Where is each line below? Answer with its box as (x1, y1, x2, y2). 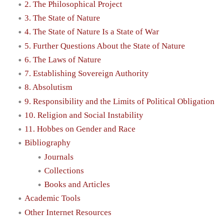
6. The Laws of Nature (25, 55, 101, 64)
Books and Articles (44, 180, 110, 190)
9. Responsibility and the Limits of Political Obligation (25, 96, 215, 106)
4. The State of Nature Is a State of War (25, 27, 159, 37)
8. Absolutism (25, 82, 72, 92)
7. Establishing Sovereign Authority (25, 69, 149, 79)
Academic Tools (25, 193, 81, 203)
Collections (44, 165, 84, 175)
